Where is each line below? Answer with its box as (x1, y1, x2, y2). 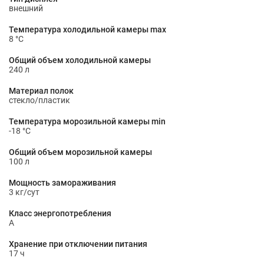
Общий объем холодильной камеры (9, 55, 151, 65)
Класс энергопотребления (9, 209, 111, 218)
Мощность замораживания (9, 178, 116, 187)
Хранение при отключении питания (9, 239, 147, 249)
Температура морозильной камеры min (9, 117, 166, 126)
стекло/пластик (9, 95, 70, 105)
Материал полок (9, 86, 74, 95)
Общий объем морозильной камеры (9, 147, 152, 157)
